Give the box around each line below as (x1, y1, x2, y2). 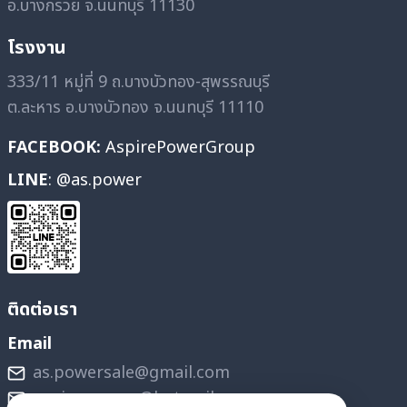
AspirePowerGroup (101, 135, 255, 161)
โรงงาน (7, 35, 66, 63)
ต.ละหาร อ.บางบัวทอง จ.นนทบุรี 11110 (7, 95, 263, 121)
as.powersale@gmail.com (33, 361, 230, 386)
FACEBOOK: (7, 135, 101, 161)
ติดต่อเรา (7, 296, 77, 324)
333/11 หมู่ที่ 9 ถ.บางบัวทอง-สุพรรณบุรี (7, 70, 270, 95)
